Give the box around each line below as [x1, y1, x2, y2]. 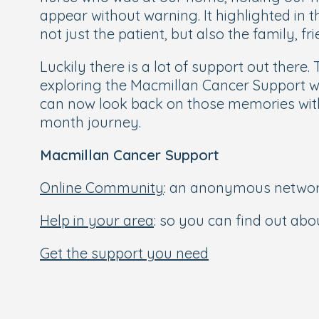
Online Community [40, 179, 164, 197]
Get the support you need [40, 244, 209, 262]
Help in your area [40, 211, 154, 229]
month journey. [40, 113, 141, 131]
